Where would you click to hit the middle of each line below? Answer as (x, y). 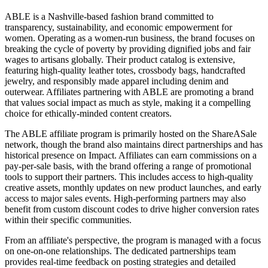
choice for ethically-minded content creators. (88, 113)
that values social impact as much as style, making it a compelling (128, 102)
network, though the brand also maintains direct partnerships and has (134, 144)
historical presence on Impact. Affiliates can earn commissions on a (131, 155)
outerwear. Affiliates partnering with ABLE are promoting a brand (129, 92)
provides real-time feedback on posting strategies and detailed (120, 261)
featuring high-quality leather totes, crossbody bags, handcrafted (125, 70)
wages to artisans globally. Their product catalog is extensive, (120, 59)
